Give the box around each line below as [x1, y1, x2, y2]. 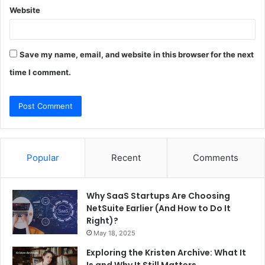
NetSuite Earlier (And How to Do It [86, 202, 231, 215]
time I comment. [9, 67, 71, 77]
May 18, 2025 [93, 229, 135, 238]
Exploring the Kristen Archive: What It [86, 247, 246, 259]
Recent [111, 152, 141, 164]
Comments [193, 152, 239, 164]
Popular [26, 152, 59, 164]
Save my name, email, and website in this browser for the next [20, 50, 254, 60]
